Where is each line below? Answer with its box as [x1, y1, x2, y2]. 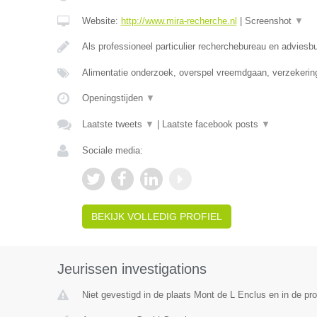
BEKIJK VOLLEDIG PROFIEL [91, 211, 222, 222]
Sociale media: [81, 145, 143, 156]
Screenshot [244, 16, 294, 26]
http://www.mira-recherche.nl [120, 16, 237, 26]
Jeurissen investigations [57, 261, 207, 277]
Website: [81, 16, 121, 26]
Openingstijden [81, 93, 146, 103]
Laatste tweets [81, 119, 145, 129]
